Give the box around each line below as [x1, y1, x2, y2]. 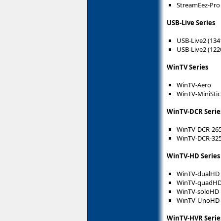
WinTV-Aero [177, 80, 211, 89]
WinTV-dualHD [177, 169, 220, 178]
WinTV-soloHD [177, 186, 219, 196]
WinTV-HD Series [167, 151, 220, 160]
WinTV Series [167, 62, 208, 72]
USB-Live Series [167, 18, 215, 27]
